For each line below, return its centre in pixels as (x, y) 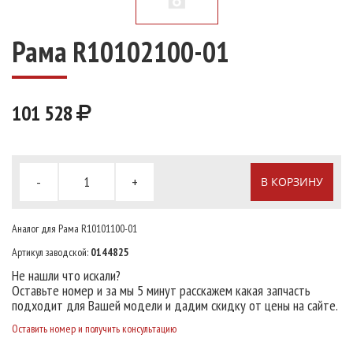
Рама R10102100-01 (121, 51)
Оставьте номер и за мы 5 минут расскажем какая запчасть (161, 290)
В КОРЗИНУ (292, 181)
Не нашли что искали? (66, 275)
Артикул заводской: (51, 252)
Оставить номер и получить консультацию (94, 328)
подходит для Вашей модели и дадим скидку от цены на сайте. (175, 305)
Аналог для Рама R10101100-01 (74, 228)
